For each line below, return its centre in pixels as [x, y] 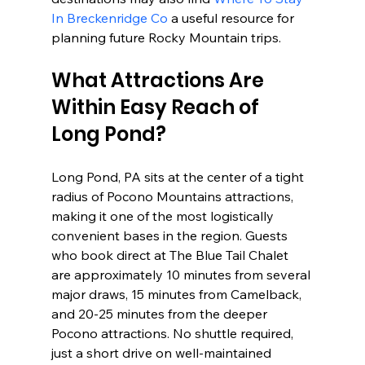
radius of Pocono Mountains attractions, [174, 196]
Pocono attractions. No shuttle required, [174, 333]
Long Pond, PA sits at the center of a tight [179, 176]
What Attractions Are [159, 80]
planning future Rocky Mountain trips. [166, 37]
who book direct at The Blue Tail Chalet [171, 255]
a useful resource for [232, 18]
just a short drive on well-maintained [163, 352]
